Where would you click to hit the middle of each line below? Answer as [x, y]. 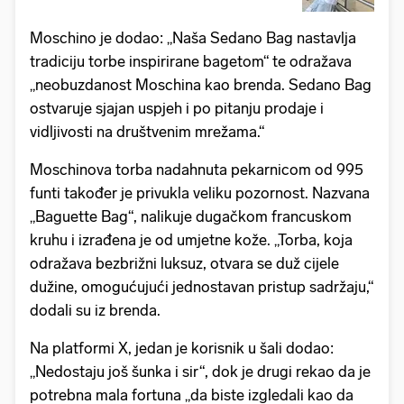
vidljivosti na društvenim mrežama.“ [147, 131]
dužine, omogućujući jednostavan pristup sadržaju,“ [202, 286]
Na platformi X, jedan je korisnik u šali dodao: [182, 348]
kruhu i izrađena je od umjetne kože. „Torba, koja [191, 239]
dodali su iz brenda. [95, 310]
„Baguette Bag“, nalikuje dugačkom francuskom [191, 216]
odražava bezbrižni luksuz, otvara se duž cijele [184, 263]
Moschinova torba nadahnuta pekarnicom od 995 [197, 169]
